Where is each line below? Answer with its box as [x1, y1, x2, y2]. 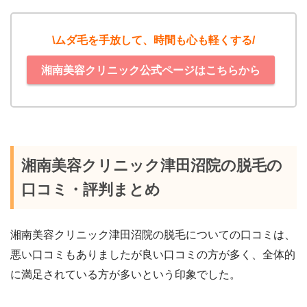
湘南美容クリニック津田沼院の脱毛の [21, 157, 283, 175]
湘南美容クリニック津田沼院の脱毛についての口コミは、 [10, 228, 295, 241]
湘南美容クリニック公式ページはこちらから [41, 64, 260, 76]
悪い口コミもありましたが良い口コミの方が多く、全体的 [10, 248, 295, 260]
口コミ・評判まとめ [21, 181, 161, 199]
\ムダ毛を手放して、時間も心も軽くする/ [52, 34, 255, 47]
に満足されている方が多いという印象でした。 [10, 268, 241, 280]
